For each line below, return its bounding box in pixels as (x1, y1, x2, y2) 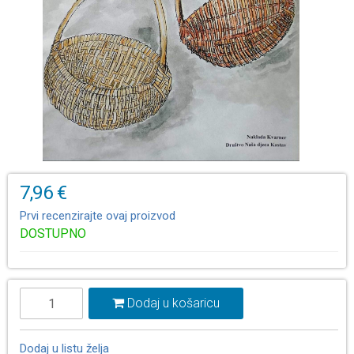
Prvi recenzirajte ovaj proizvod (20, 209, 175, 223)
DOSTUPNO (20, 226, 86, 241)
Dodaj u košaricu (124, 296, 220, 311)
